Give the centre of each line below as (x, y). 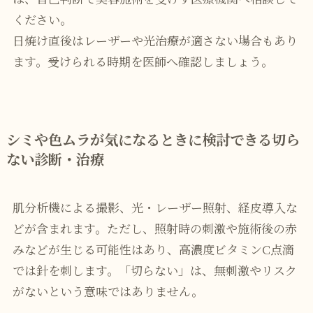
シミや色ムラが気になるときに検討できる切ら (153, 139)
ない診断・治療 (55, 159)
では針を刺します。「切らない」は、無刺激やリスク (154, 270)
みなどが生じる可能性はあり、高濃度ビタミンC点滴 (153, 249)
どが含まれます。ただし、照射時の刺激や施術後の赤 (154, 228)
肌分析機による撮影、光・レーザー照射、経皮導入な (155, 208)
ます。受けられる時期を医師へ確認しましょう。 (143, 61)
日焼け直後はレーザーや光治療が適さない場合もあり (155, 41)
